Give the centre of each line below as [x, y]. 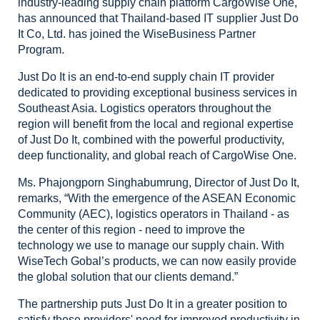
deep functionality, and [76, 155]
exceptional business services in [215, 92]
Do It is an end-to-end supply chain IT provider [158, 77]
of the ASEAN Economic [234, 198]
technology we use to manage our [105, 245]
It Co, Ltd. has [54, 34]
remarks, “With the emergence [95, 198]
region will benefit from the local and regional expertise [156, 124]
